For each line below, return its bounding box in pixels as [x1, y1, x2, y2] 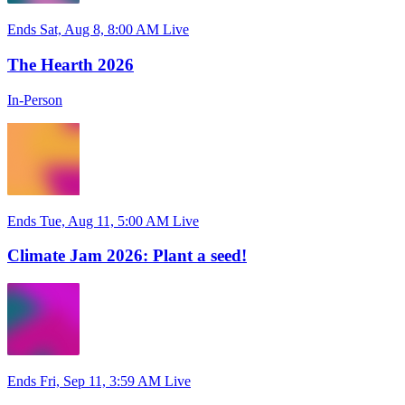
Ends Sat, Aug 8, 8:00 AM [7, 22, 159, 38]
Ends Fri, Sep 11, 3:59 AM [7, 373, 161, 389]
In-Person [7, 91, 62, 108]
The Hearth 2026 [7, 54, 134, 74]
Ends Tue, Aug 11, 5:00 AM [7, 212, 169, 229]
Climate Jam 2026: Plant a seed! [7, 246, 247, 266]
